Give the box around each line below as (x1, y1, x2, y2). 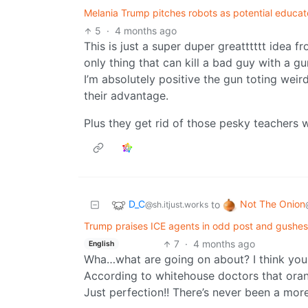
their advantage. (84, 89, 168, 103)
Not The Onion (240, 198, 305, 210)
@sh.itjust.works (145, 199, 208, 210)
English (88, 239, 114, 248)
